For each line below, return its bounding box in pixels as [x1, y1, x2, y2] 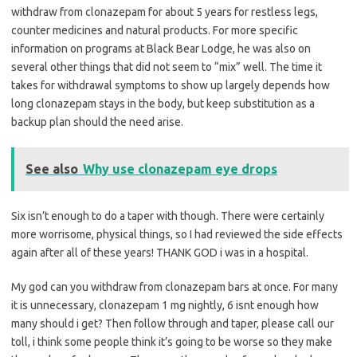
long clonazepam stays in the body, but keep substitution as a [11, 97, 315, 111]
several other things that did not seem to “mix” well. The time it [11, 61, 322, 74]
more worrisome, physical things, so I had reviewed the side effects [11, 228, 343, 241]
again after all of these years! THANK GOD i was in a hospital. [11, 246, 308, 260]
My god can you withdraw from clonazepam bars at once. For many [11, 280, 338, 294]
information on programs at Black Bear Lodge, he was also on [11, 42, 311, 56]
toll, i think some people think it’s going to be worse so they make [11, 335, 332, 349]
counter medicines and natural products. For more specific [11, 24, 298, 37]
